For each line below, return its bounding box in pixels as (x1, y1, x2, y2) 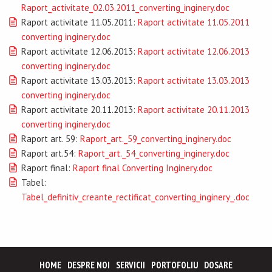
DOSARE (204, 259, 233, 271)
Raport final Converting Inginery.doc (73, 162, 212, 174)
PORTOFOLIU (151, 259, 198, 271)
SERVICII (116, 259, 145, 271)
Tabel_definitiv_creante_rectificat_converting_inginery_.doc (21, 191, 250, 203)
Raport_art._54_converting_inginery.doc (78, 148, 229, 159)
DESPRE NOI (67, 259, 110, 271)
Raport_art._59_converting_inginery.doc (80, 133, 231, 144)
